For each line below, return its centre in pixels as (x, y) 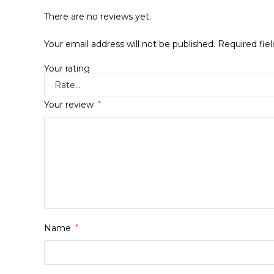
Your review (70, 105)
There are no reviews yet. (98, 17)
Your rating (67, 68)
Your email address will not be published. (130, 44)
